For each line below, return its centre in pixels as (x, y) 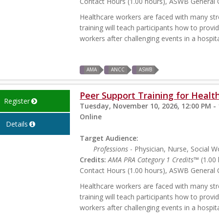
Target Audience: (109, 138)
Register (17, 101)
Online (91, 117)
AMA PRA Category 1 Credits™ (154, 160)
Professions (111, 149)
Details (17, 124)
